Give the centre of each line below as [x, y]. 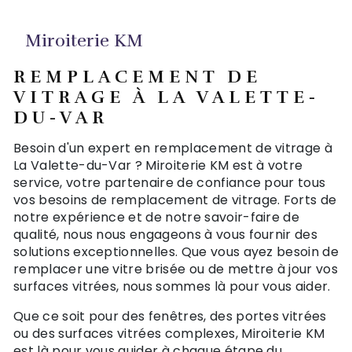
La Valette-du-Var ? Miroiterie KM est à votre [158, 165]
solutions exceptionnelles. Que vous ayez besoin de [176, 251]
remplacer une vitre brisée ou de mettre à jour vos [176, 269]
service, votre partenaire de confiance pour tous [170, 182]
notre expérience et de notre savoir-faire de [157, 217]
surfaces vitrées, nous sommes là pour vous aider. [172, 286]
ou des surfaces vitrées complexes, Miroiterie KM [169, 333]
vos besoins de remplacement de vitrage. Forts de [175, 200]
